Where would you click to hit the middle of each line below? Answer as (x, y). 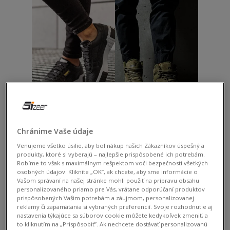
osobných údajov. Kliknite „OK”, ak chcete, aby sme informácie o (108, 171)
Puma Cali (73, 120)
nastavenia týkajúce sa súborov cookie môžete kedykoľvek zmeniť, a (113, 215)
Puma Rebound (157, 120)
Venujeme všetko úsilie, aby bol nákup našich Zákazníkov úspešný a (111, 145)
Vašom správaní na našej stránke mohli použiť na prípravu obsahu (108, 180)
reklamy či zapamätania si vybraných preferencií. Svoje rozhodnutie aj (115, 206)
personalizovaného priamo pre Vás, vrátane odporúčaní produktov (111, 189)
